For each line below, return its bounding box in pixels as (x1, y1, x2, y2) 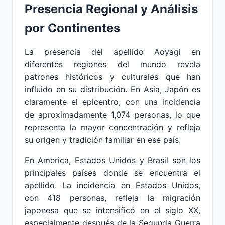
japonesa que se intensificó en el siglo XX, (25, 205, 200, 215)
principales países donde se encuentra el (25, 168, 200, 178)
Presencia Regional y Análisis (25, 2, 198, 16)
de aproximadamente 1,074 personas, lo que (25, 109, 200, 120)
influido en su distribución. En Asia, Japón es (25, 84, 200, 94)
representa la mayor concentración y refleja (25, 122, 200, 132)
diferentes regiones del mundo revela (25, 59, 200, 69)
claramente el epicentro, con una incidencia (25, 97, 200, 107)
